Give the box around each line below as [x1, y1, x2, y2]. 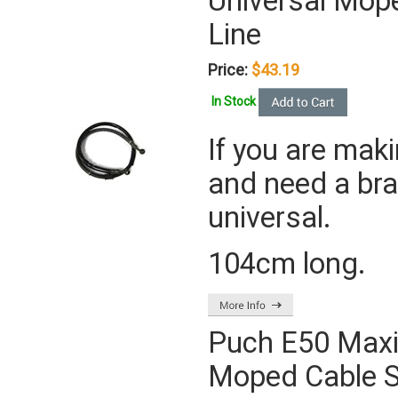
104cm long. [208, 247, 366, 281]
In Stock [211, 93, 259, 108]
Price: [208, 60, 248, 79]
